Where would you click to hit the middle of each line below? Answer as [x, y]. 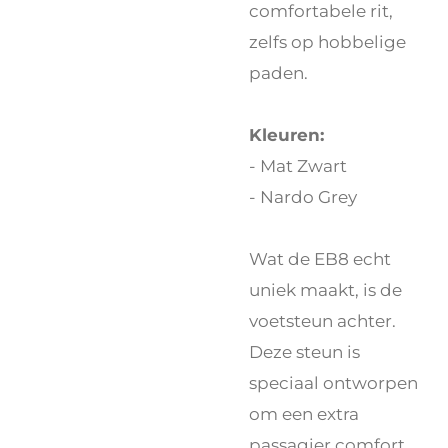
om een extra [304, 414]
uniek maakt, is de [325, 290]
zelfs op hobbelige [327, 42]
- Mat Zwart [298, 166]
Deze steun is [304, 352]
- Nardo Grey [303, 197]
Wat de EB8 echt [320, 259]
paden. [278, 73]
